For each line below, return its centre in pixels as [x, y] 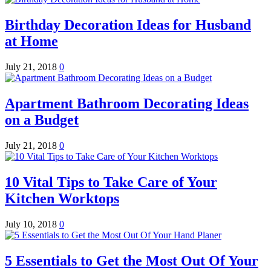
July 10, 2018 [32, 224]
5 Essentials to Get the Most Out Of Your [132, 260]
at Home [31, 41]
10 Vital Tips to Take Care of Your [111, 182]
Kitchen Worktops [62, 198]
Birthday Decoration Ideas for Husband [128, 25]
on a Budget [42, 120]
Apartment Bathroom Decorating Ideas [127, 104]
